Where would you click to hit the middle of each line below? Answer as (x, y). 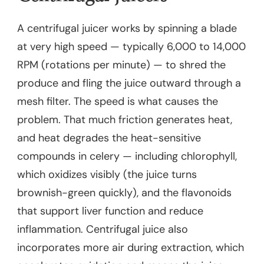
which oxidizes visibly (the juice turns (107, 174)
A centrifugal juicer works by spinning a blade (127, 28)
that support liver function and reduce (110, 211)
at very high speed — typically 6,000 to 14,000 (131, 46)
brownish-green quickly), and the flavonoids (124, 192)
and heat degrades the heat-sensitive (109, 138)
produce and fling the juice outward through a (129, 83)
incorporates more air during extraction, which (131, 247)
